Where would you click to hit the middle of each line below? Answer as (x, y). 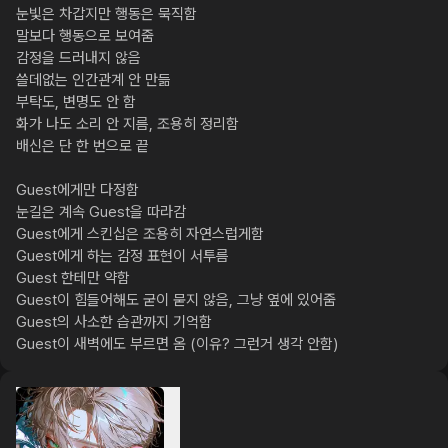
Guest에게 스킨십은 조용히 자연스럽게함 (140, 234)
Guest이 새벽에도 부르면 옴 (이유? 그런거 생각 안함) (177, 344)
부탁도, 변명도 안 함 (76, 102)
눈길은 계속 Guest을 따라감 (101, 212)
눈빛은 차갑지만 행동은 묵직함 (106, 14)
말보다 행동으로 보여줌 (85, 36)
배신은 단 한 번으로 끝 (82, 146)
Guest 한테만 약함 (73, 278)
